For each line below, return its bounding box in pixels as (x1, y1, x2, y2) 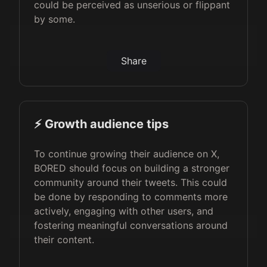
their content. (34, 234, 94, 246)
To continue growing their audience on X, (34, 148, 219, 160)
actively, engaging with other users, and (34, 205, 213, 217)
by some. (34, 13, 75, 25)
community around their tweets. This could (34, 176, 227, 188)
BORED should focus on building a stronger (34, 162, 229, 174)
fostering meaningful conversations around (34, 219, 228, 231)
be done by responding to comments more (34, 191, 228, 203)
